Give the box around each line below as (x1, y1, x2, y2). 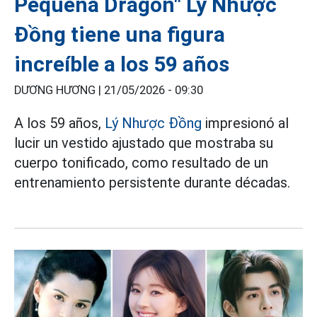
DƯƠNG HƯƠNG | (14, 83, 104, 98)
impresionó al (202, 115, 289, 132)
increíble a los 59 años (14, 52, 229, 77)
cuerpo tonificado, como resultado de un (14, 154, 268, 172)
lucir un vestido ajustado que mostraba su (14, 134, 273, 152)
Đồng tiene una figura (14, 22, 225, 47)
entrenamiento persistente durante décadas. (14, 174, 290, 192)
